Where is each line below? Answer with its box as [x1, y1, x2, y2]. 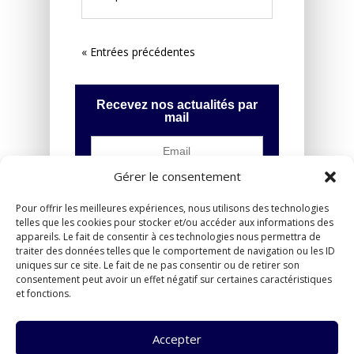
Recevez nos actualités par [96, 98, 258, 112]
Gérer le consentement [113, 168, 241, 184]
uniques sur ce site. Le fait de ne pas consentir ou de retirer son [16, 258, 299, 272]
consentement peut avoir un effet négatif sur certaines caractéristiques [16, 273, 332, 286]
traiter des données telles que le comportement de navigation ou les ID [16, 244, 335, 258]
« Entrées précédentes [81, 44, 195, 60]
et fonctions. [16, 287, 71, 300]
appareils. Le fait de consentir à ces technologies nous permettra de [16, 230, 321, 243]
